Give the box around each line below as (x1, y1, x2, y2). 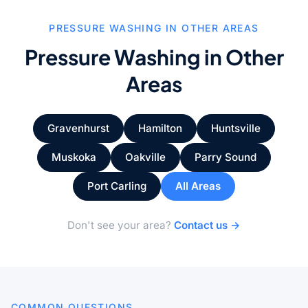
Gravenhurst (47, 122, 109, 135)
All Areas (175, 179, 221, 193)
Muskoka (52, 151, 96, 164)
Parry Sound (195, 151, 256, 164)
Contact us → (174, 219, 241, 232)
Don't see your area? (67, 219, 174, 232)
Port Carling (87, 179, 146, 193)
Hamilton (138, 122, 182, 135)
